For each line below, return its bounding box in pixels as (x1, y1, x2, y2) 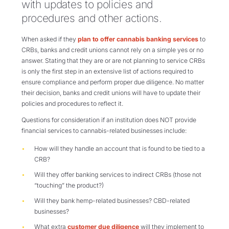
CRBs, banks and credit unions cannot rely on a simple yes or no (21, 46, 203, 54)
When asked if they (21, 35, 78, 43)
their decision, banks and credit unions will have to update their (21, 89, 200, 97)
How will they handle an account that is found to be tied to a (34, 144, 205, 152)
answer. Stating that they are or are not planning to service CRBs (21, 57, 205, 65)
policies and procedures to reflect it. (21, 100, 123, 108)
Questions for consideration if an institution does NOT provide (21, 116, 196, 124)
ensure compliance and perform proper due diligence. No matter (21, 78, 204, 86)
